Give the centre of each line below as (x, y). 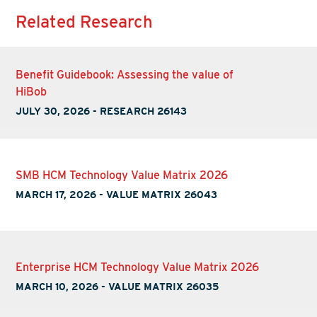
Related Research (85, 22)
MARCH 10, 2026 (57, 287)
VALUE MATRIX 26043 (162, 195)
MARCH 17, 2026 (56, 195)
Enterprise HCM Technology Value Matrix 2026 (138, 267)
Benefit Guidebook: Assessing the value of (125, 75)
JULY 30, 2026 (53, 111)
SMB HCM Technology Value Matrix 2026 (122, 175)
